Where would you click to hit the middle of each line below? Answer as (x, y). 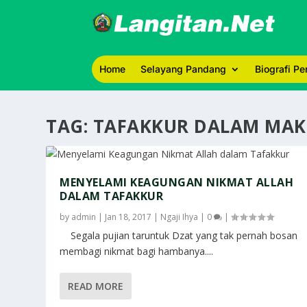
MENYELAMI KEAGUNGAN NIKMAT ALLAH (177, 182)
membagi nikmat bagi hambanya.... (137, 251)
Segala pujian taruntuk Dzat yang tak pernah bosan (179, 235)
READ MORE (96, 286)
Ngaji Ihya (180, 217)
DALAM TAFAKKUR (112, 196)
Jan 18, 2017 (128, 217)
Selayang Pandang (184, 69)
